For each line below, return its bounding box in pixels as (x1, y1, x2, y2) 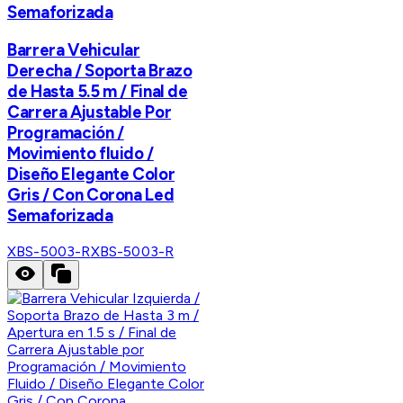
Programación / (7, 121, 124, 143)
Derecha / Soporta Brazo (7, 59, 193, 81)
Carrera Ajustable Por (7, 101, 172, 122)
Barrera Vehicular (7, 39, 140, 60)
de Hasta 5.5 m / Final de (7, 80, 188, 102)
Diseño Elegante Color (7, 163, 175, 184)
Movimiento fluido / (7, 142, 154, 164)
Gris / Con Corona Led (7, 184, 175, 205)
